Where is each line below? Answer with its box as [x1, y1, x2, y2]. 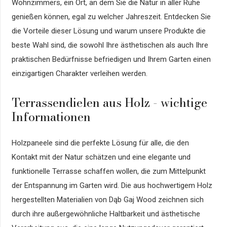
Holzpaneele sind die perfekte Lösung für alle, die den [11, 138, 189, 147]
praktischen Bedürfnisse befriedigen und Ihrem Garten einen [11, 55, 211, 64]
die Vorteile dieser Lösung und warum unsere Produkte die [11, 26, 206, 36]
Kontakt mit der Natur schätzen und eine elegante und [11, 152, 191, 162]
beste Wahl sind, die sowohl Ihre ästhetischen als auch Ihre [11, 41, 208, 50]
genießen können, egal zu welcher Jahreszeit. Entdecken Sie [11, 12, 211, 22]
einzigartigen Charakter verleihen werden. [11, 69, 147, 79]
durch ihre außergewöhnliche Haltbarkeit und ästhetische [11, 209, 200, 218]
